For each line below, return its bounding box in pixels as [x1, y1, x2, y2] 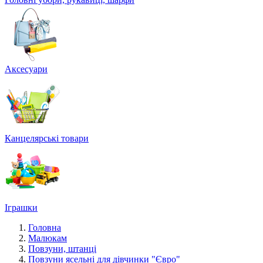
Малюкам [28, 233, 67, 243]
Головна [28, 222, 61, 232]
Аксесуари [5, 64, 48, 74]
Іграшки [5, 203, 38, 213]
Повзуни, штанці [28, 244, 96, 254]
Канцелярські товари [5, 133, 89, 143]
